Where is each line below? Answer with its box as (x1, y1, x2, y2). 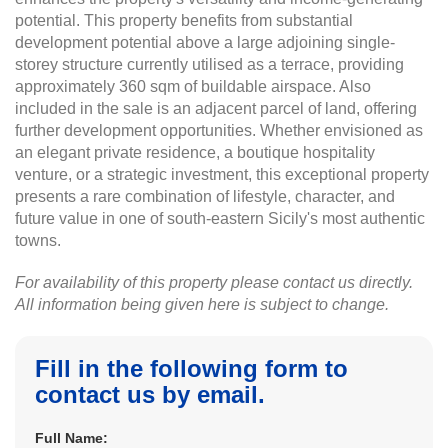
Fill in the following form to (35, 355, 348, 382)
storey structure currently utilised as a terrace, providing (15, 56, 404, 73)
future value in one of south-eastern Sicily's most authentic (15, 210, 425, 227)
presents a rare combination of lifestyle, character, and (15, 188, 395, 205)
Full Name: (35, 430, 108, 446)
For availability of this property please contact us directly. (15, 274, 413, 291)
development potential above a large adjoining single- (15, 34, 395, 51)
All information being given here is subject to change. (15, 296, 389, 313)
